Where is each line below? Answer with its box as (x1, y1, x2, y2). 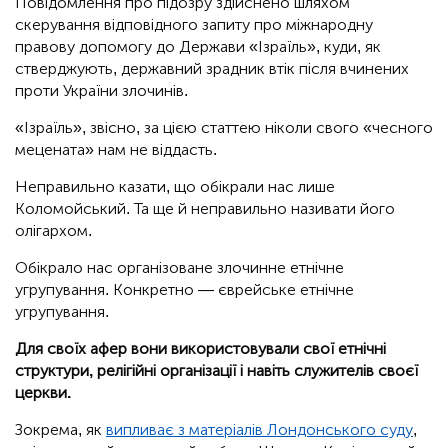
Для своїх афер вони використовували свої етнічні (15, 339, 386, 359)
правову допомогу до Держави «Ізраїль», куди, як (15, 37, 381, 57)
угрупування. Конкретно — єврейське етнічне (15, 280, 354, 300)
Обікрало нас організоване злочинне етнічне (15, 258, 344, 278)
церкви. (15, 383, 71, 403)
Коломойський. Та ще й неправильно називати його (15, 199, 395, 219)
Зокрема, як (15, 420, 106, 440)
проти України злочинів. (15, 81, 188, 101)
